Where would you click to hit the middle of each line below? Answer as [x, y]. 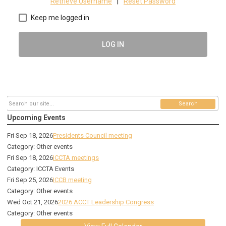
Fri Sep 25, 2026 [30, 180]
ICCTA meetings [76, 158]
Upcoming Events [36, 118]
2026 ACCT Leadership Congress [106, 202]
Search [188, 104]
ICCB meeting [72, 180]
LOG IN [113, 44]
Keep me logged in [60, 17]
